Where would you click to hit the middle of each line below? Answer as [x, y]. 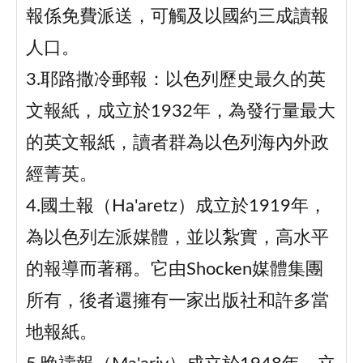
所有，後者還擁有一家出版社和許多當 [177, 301]
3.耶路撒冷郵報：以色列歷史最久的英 [175, 80]
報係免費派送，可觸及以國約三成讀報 [177, 17]
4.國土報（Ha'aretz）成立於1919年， [176, 207]
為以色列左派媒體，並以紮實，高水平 [177, 238]
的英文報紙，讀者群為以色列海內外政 [177, 143]
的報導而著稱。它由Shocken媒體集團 [174, 270]
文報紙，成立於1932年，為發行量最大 [180, 112]
